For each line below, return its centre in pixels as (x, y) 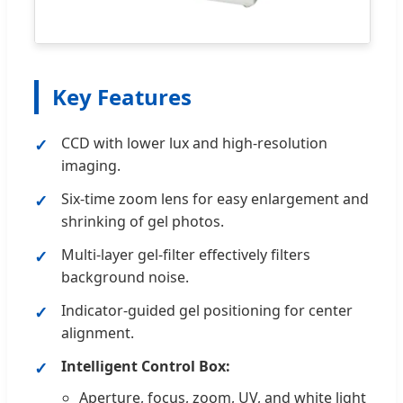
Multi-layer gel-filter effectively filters (186, 254)
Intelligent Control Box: (146, 366)
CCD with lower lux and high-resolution (194, 143)
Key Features (122, 96)
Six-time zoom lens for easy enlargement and (215, 198)
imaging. (91, 165)
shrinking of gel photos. (143, 221)
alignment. (98, 332)
